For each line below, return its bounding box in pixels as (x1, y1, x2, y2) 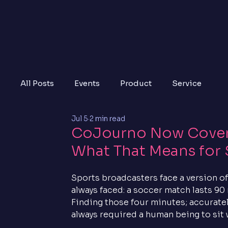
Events (74, 78, 100, 88)
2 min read (90, 114, 126, 124)
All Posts (20, 78, 54, 88)
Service (172, 78, 202, 88)
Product (120, 78, 152, 88)
